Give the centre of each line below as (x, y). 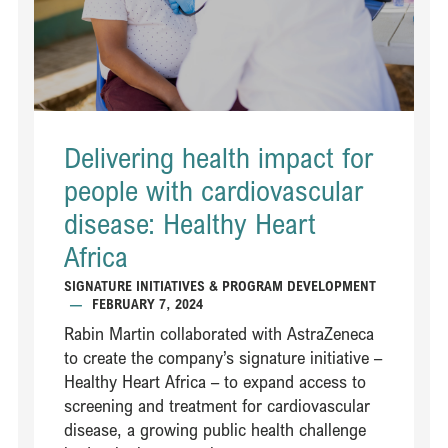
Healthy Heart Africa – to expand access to (215, 381)
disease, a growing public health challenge (215, 429)
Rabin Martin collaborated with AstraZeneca (219, 333)
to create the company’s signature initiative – (223, 357)
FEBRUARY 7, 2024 (148, 304)
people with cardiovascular (214, 191)
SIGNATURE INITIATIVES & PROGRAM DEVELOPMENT (220, 286)
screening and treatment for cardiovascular (217, 405)
